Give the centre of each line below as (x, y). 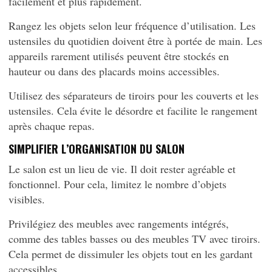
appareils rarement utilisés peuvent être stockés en (119, 56)
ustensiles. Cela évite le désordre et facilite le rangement (133, 110)
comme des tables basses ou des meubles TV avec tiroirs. (134, 239)
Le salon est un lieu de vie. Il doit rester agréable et (122, 169)
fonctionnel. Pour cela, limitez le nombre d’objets (117, 184)
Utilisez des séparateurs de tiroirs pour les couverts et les (134, 95)
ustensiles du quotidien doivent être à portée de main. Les (135, 41)
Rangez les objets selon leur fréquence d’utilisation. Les (132, 25)
